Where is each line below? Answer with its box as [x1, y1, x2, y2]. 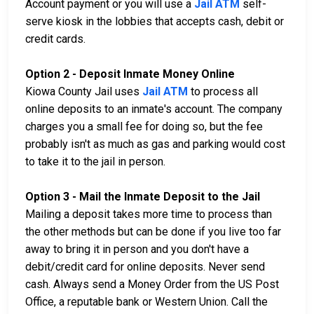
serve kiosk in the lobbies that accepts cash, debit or [25, 15, 284, 29]
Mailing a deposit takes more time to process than [25, 207, 272, 221]
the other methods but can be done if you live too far [25, 225, 281, 239]
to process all [188, 85, 258, 99]
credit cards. [25, 32, 86, 46]
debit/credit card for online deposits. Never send [25, 260, 265, 274]
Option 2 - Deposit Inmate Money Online [25, 67, 235, 81]
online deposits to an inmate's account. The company [25, 102, 282, 116]
